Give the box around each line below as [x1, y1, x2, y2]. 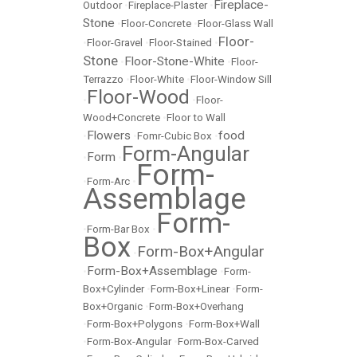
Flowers [87, 128, 131, 143]
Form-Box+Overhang [149, 300, 244, 312]
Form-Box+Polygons [87, 318, 182, 330]
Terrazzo [83, 73, 124, 85]
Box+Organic [83, 300, 143, 312]
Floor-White [130, 73, 184, 85]
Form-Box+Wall [189, 318, 260, 330]
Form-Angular [122, 141, 249, 166]
